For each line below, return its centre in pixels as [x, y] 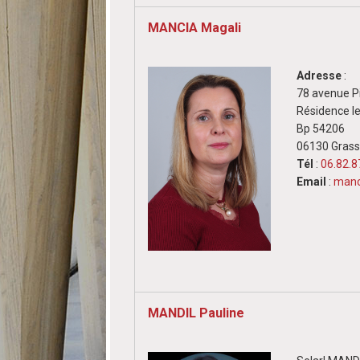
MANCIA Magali [195, 27]
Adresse [319, 75]
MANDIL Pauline [196, 313]
